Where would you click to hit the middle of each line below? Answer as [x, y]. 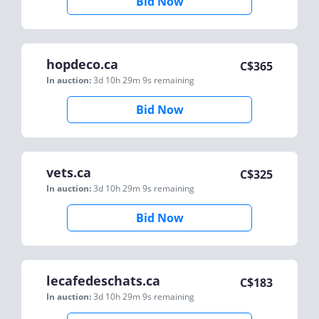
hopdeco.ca [82, 64]
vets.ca [69, 172]
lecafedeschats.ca [103, 281]
